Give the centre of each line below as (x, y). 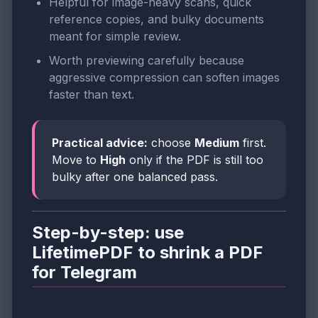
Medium (217, 142)
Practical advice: (100, 142)
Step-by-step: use (108, 232)
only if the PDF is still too (194, 159)
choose (171, 142)
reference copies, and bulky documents (157, 19)
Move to (76, 159)
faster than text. (92, 94)
